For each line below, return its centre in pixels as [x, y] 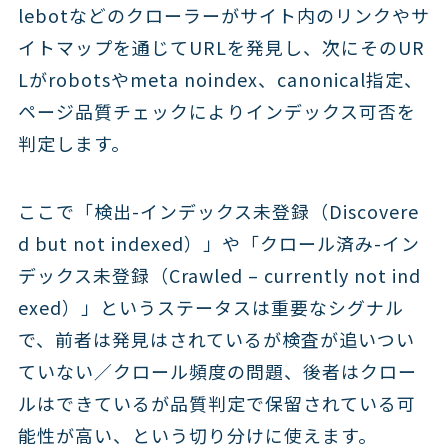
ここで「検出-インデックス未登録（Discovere [218, 210]
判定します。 [73, 142]
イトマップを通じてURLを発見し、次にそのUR [221, 46]
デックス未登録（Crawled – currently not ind [219, 274]
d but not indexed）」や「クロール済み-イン [218, 242]
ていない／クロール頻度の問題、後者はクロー [217, 370]
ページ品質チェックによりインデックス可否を [216, 110]
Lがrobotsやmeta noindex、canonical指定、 [220, 78]
